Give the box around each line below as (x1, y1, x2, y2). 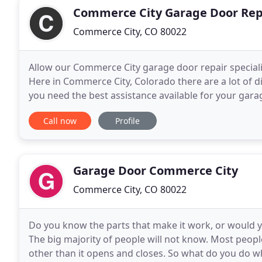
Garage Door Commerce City (73, 163, 238, 178)
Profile (115, 115, 140, 126)
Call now (43, 115, 77, 126)
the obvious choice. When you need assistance (29, 103, 234, 116)
